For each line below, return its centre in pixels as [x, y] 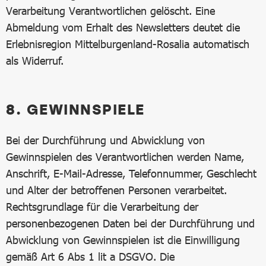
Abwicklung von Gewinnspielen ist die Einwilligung [123, 240]
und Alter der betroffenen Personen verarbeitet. [116, 190]
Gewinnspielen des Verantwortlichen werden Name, [125, 157]
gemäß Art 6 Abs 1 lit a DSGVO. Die [90, 256]
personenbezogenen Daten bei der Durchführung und [130, 223]
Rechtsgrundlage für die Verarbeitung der [102, 207]
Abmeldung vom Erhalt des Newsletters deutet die [123, 27]
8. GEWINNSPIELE [75, 109]
